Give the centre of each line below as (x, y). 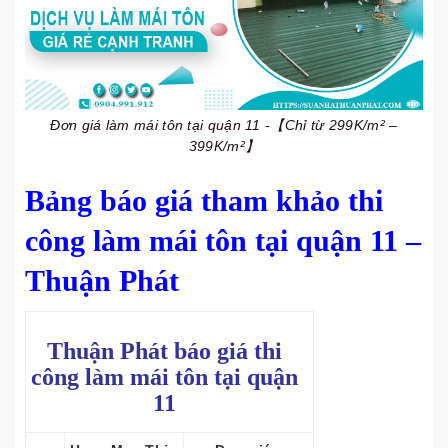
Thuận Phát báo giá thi (164, 351)
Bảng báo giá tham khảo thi (204, 200)
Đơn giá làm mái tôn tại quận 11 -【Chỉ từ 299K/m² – (224, 125)
